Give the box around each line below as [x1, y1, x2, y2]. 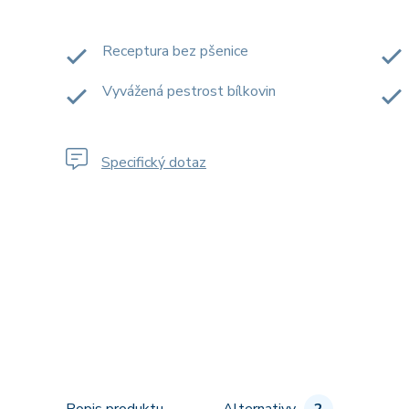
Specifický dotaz [101, 152, 206, 173]
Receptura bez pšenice [102, 40, 248, 61]
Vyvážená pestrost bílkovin [102, 80, 276, 101]
